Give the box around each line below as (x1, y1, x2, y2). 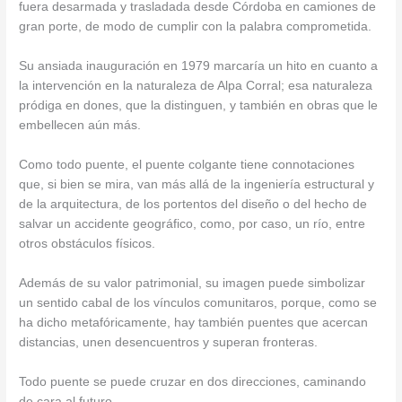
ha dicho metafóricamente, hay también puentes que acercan (19, 315, 369, 329)
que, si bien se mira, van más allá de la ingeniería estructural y (19, 177, 375, 191)
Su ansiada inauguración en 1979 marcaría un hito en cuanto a (19, 59, 379, 74)
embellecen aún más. (19, 118, 142, 133)
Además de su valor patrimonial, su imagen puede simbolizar (19, 275, 366, 290)
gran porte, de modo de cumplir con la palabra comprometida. (19, 20, 372, 34)
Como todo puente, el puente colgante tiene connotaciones (19, 157, 355, 171)
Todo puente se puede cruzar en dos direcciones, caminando (19, 374, 367, 389)
